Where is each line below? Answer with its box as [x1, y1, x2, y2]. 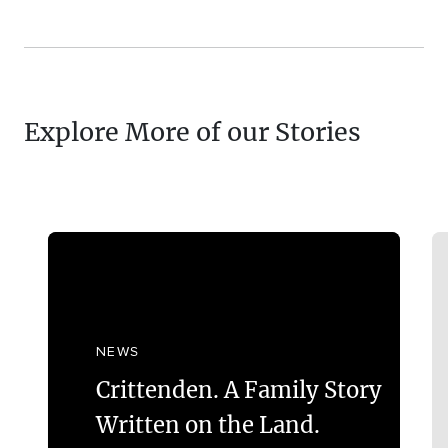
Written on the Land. [95, 410, 320, 439]
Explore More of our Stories [24, 116, 361, 148]
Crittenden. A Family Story [95, 375, 382, 404]
